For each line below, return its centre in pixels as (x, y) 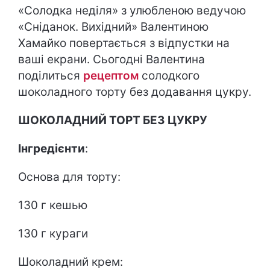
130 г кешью (53, 205)
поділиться (51, 76)
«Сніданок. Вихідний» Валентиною (113, 27)
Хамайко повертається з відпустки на (124, 43)
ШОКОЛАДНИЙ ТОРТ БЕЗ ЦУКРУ (113, 120)
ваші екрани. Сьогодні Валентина (111, 59)
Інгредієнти (52, 149)
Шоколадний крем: (71, 262)
